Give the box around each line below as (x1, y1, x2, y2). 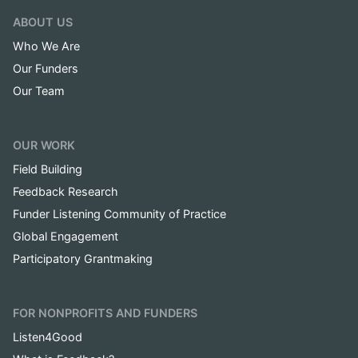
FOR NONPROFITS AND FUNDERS (13, 306, 197, 320)
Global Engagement (13, 229, 118, 243)
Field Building (13, 161, 82, 176)
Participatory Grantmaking (13, 252, 153, 266)
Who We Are (13, 38, 80, 53)
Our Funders (13, 61, 78, 75)
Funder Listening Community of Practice (13, 206, 226, 221)
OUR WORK (13, 137, 75, 152)
